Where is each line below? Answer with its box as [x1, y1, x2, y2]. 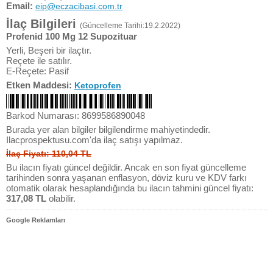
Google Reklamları [6, 216, 65, 224]
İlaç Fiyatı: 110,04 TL [6, 149, 91, 158]
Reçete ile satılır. [6, 55, 72, 66]
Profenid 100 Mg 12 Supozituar [6, 31, 137, 41]
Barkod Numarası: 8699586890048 [6, 110, 145, 121]
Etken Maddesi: [6, 80, 74, 90]
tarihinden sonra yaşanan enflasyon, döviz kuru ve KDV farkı [6, 172, 247, 183]
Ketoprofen [74, 80, 121, 90]
